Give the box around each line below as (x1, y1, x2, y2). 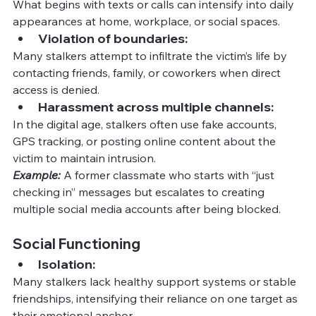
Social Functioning (13, 234, 140, 253)
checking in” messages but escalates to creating (13, 184, 267, 199)
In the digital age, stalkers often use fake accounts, (13, 116, 279, 131)
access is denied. (13, 82, 99, 97)
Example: (13, 167, 61, 182)
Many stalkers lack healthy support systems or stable (13, 274, 299, 288)
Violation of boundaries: (38, 30, 188, 47)
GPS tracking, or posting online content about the (13, 133, 279, 148)
